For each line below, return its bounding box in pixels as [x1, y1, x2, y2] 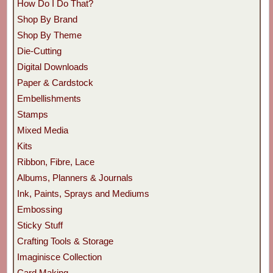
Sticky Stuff [16, 219, 63, 230]
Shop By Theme [16, 29, 82, 40]
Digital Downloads [16, 61, 88, 72]
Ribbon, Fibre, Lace [16, 156, 94, 167]
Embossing [16, 204, 62, 214]
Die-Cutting [16, 45, 62, 56]
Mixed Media [16, 124, 68, 135]
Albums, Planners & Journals [16, 172, 133, 183]
